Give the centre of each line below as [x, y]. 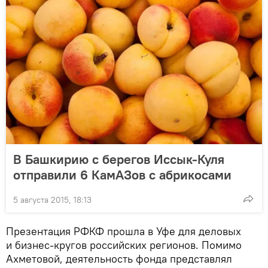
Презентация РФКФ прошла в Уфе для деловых [124, 231]
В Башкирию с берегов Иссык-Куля [119, 159]
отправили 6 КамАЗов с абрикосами [122, 174]
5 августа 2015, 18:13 [52, 200]
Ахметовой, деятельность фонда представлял [119, 258]
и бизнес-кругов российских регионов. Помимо [124, 245]
